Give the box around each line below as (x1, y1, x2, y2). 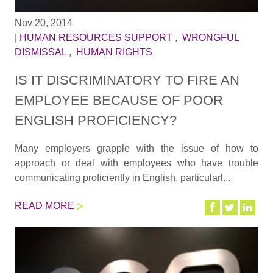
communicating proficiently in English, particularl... (14, 172, 230, 183)
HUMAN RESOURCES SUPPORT (19, 32, 172, 43)
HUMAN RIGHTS (76, 47, 152, 58)
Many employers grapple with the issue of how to (14, 143, 259, 154)
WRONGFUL (182, 32, 239, 43)
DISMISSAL (14, 47, 66, 58)
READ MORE (14, 200, 74, 211)
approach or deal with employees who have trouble (14, 157, 259, 168)
